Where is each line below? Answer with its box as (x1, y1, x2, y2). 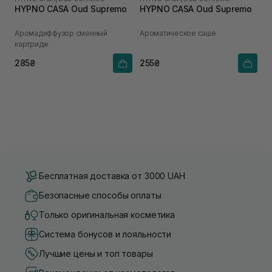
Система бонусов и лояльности (39, 229, 172, 240)
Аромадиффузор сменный (15, 28, 107, 38)
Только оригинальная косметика (39, 209, 175, 220)
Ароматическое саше (140, 28, 216, 38)
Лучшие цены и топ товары (39, 248, 153, 259)
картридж (15, 39, 49, 49)
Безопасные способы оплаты (39, 190, 161, 201)
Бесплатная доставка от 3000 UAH (39, 171, 185, 182)
